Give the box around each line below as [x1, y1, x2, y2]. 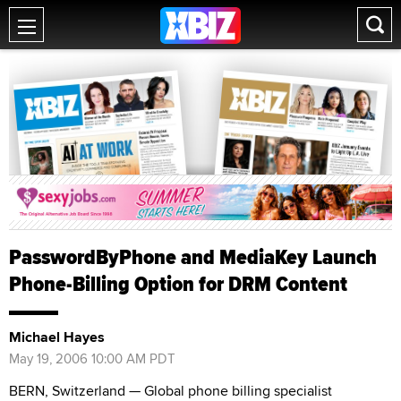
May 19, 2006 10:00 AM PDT [9, 348, 175, 368]
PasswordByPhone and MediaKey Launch [9, 240, 377, 273]
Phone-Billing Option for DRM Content [9, 267, 347, 300]
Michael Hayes [9, 326, 105, 347]
